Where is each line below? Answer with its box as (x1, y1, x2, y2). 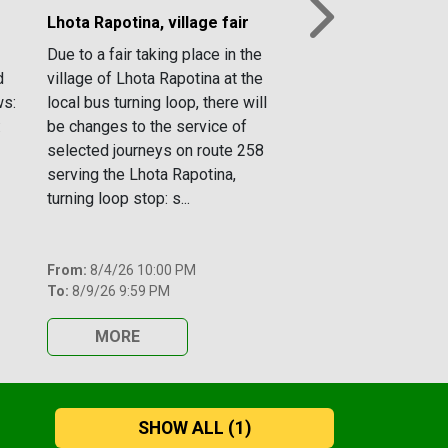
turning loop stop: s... (47, 189, 190, 209)
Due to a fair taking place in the (47, 45, 262, 65)
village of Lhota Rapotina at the (47, 69, 263, 89)
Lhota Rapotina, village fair (47, 13, 249, 33)
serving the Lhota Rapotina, (47, 165, 236, 185)
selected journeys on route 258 (47, 141, 264, 161)
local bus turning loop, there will (47, 93, 267, 113)
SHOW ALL (138, 417, 224, 438)
